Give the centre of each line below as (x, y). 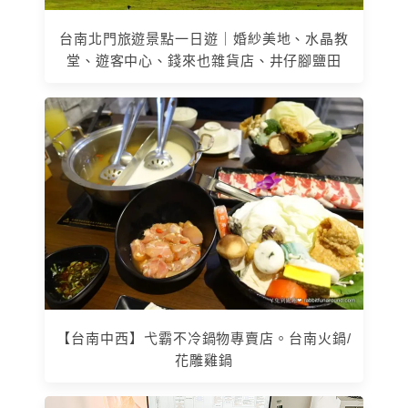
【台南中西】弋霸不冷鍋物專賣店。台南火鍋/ (204, 338)
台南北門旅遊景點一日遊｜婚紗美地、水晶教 (204, 39)
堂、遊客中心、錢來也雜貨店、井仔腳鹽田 (204, 61)
